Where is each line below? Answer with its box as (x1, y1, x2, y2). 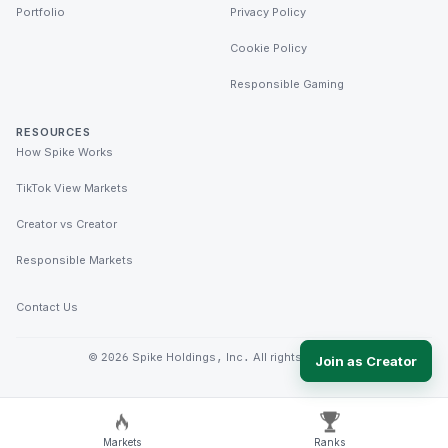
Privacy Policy (230, 5, 306, 19)
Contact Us (16, 300, 78, 314)
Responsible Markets (16, 253, 133, 267)
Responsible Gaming (230, 77, 344, 91)
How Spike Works (16, 145, 113, 159)
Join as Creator (315, 352, 417, 369)
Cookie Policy (230, 41, 307, 55)
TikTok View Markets (16, 181, 128, 195)
